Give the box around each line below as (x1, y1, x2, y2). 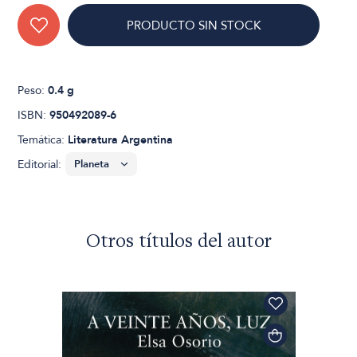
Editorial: (18, 157, 62, 173)
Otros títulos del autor (85, 233, 272, 253)
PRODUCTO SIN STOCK (127, 18, 261, 34)
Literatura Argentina (68, 132, 174, 148)
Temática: (18, 132, 69, 148)
